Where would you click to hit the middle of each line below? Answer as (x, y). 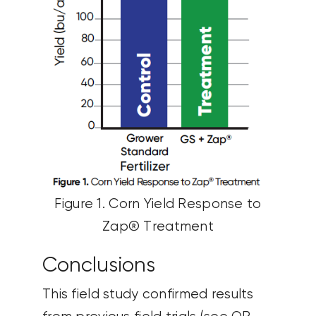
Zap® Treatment (158, 226)
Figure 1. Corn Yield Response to (158, 204)
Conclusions (98, 266)
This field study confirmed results (148, 295)
